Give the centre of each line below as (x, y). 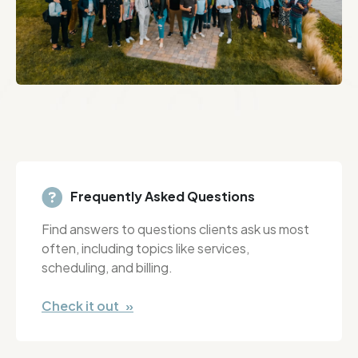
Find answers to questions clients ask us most (175, 229)
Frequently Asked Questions (163, 197)
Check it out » (88, 306)
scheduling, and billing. (107, 268)
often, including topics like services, (145, 249)
